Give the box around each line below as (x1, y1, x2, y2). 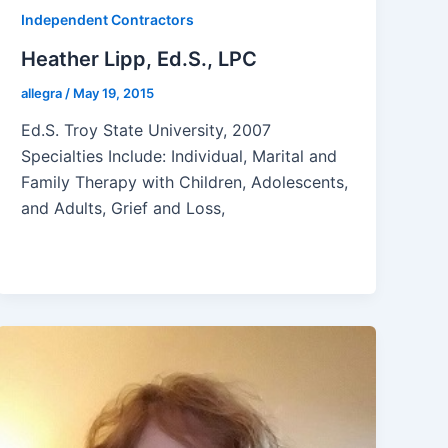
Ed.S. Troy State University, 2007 (21, 120, 272, 141)
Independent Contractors (21, 11, 195, 29)
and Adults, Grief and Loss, (21, 198, 226, 219)
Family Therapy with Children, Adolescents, (21, 172, 349, 193)
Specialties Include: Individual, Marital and (21, 146, 338, 167)
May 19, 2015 (73, 84, 155, 101)
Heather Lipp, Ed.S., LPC (21, 46, 258, 71)
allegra (21, 84, 66, 101)
